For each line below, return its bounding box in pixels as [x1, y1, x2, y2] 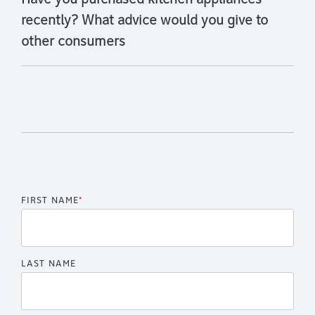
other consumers [21, 35, 125, 50]
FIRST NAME [21, 195, 79, 205]
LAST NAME [21, 259, 76, 269]
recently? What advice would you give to [21, 14, 268, 29]
